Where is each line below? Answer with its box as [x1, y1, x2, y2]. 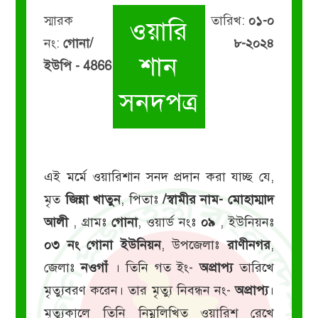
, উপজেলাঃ [160, 237, 227, 253]
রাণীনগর [226, 237, 270, 253]
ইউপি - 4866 [44, 57, 112, 74]
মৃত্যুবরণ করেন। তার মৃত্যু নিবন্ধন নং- [44, 283, 235, 298]
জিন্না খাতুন [65, 192, 121, 207]
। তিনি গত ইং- [108, 260, 200, 275]
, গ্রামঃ [68, 214, 112, 230]
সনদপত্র [119, 87, 199, 118]
